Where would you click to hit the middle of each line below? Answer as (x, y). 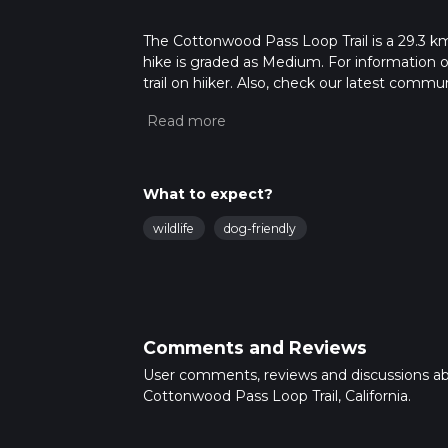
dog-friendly (260, 229)
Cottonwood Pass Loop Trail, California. (276, 395)
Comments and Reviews (254, 347)
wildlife (173, 229)
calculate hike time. (210, 124)
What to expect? (207, 194)
